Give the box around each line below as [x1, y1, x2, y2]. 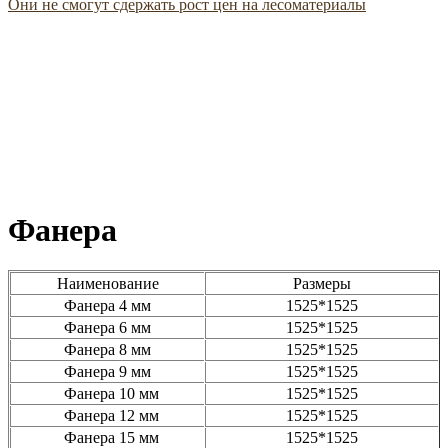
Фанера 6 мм [64, 319, 152, 337]
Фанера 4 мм [64, 297, 152, 315]
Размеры [293, 274, 352, 292]
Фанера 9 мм [64, 363, 152, 381]
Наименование [56, 274, 159, 292]
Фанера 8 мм [64, 341, 152, 359]
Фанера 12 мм [56, 407, 160, 425]
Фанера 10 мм [56, 385, 160, 403]
